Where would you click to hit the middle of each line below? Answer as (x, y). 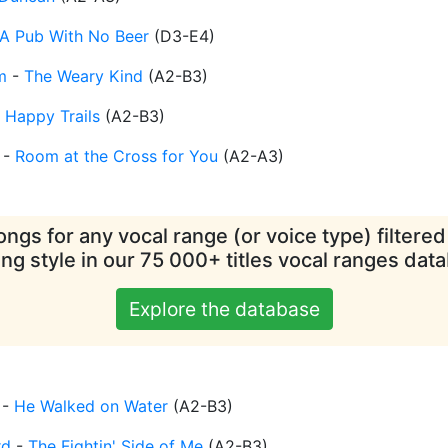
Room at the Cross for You (116, 156)
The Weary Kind (83, 76)
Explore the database (224, 309)
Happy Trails (52, 116)
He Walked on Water (91, 406)
